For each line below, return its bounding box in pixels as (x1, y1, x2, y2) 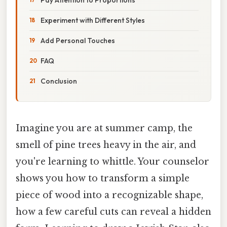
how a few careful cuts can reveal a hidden (16, 206, 211, 217)
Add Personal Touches (41, 35, 115, 45)
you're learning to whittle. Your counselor (16, 156, 209, 167)
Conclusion (41, 76, 77, 86)
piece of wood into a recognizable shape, (16, 189, 203, 201)
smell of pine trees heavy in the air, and (16, 139, 196, 150)
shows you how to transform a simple (16, 172, 190, 184)
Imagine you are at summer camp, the (16, 122, 193, 134)
